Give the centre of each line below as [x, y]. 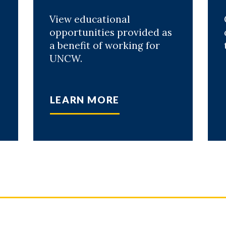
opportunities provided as [110, 33]
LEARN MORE [84, 100]
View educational [90, 19]
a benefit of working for [104, 46]
